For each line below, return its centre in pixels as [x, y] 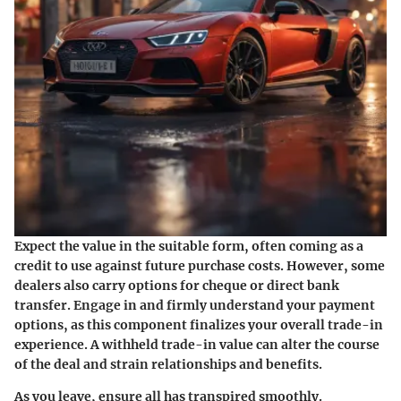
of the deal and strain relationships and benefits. [168, 364]
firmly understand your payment [271, 305]
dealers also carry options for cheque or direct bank [177, 285]
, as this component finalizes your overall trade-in [223, 324]
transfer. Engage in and [90, 305]
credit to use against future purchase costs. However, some [200, 265]
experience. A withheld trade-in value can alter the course [197, 344]
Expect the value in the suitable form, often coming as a [189, 246]
